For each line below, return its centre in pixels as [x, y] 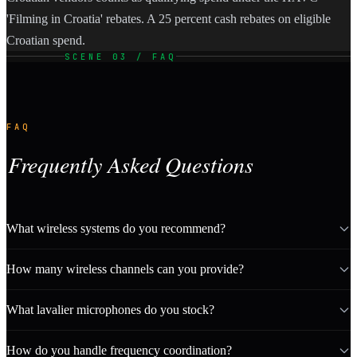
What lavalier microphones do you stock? [110, 309]
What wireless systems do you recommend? [116, 228]
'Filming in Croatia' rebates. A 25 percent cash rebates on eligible [169, 18]
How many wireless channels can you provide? [125, 269]
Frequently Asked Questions [131, 164]
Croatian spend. [46, 40]
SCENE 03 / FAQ [120, 56]
